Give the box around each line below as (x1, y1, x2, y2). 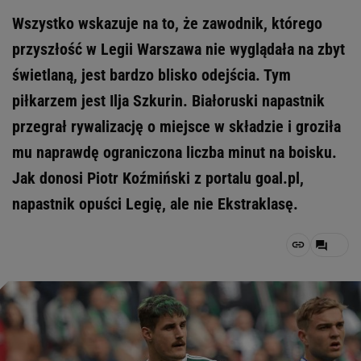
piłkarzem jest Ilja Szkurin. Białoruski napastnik (12, 91, 325, 110)
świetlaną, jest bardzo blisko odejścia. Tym (12, 65, 291, 85)
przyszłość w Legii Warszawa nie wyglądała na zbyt (12, 39, 345, 59)
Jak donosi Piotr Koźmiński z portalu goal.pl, (12, 168, 304, 188)
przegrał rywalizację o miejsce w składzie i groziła (12, 117, 341, 136)
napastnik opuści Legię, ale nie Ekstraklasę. (12, 194, 298, 214)
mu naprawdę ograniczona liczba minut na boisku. (12, 143, 337, 162)
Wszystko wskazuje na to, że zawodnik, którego (12, 14, 322, 33)
